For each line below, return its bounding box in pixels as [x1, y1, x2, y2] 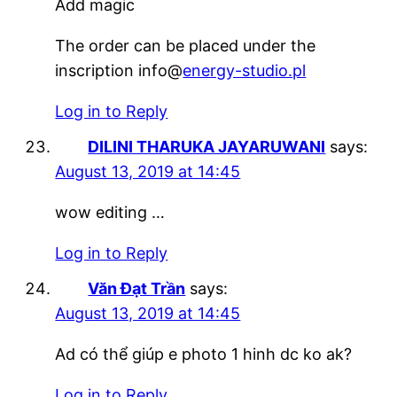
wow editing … [55, 202, 166, 222]
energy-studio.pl [183, 60, 307, 80]
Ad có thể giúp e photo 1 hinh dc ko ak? [55, 344, 353, 363]
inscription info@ [55, 60, 183, 80]
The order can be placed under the [55, 35, 316, 55]
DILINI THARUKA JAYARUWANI [88, 136, 326, 156]
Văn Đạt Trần [88, 278, 186, 298]
